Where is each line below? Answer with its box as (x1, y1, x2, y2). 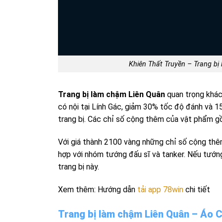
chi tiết (183, 185, 210, 194)
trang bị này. (58, 162, 99, 172)
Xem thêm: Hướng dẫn (58, 185, 137, 194)
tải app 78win (137, 185, 183, 194)
